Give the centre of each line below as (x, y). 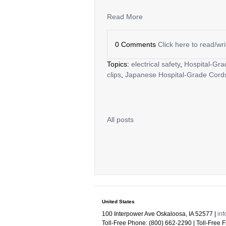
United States (118, 201)
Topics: (119, 64)
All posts (120, 119)
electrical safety (156, 64)
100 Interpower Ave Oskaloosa (144, 214)
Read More (125, 16)
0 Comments (136, 44)
